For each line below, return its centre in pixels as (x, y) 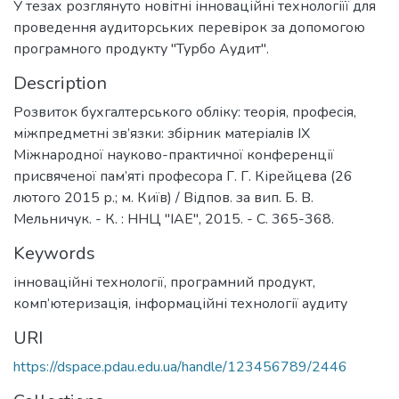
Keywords (54, 254)
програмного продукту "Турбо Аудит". (141, 49)
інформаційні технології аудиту (241, 304)
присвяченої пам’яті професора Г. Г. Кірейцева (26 (183, 177)
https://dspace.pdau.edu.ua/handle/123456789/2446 (180, 367)
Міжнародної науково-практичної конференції (174, 155)
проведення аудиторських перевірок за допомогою (189, 28)
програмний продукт (241, 283)
